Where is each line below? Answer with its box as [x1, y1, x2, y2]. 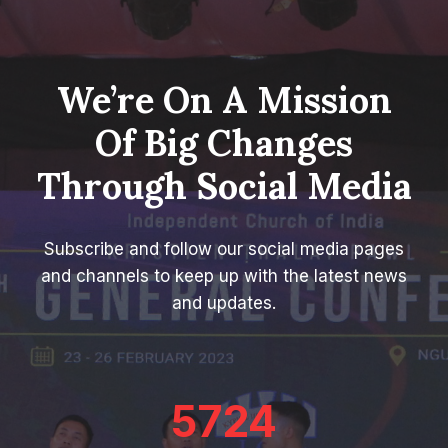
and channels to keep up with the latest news [41, 266, 407, 287]
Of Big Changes [95, 119, 353, 166]
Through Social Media [36, 162, 412, 209]
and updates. [172, 293, 276, 314]
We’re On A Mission [56, 76, 392, 123]
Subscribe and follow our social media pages [44, 239, 404, 260]
